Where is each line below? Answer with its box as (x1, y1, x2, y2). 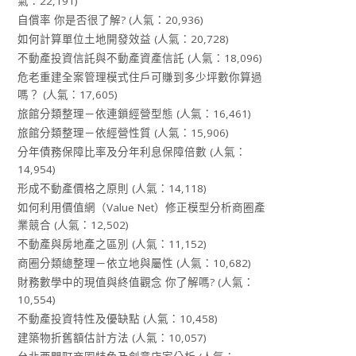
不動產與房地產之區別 (17, 236, 130, 251)
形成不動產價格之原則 (17, 180, 130, 195)
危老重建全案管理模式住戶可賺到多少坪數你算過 (17, 69, 263, 84)
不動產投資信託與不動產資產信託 (17, 50, 185, 65)
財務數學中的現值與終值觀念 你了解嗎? (17, 274, 215, 289)
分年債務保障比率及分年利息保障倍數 (17, 144, 207, 159)
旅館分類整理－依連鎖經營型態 (17, 106, 174, 121)
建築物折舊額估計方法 (17, 330, 130, 345)
